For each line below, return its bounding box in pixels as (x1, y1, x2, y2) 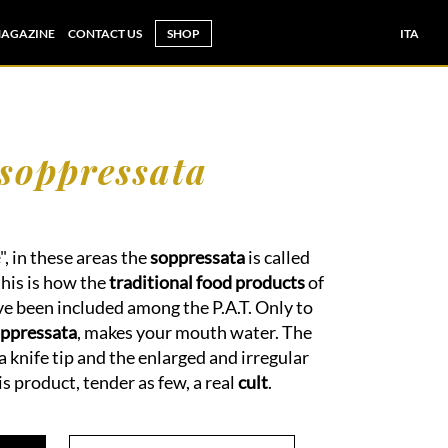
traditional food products (109, 271, 308, 294)
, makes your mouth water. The (77, 321, 312, 344)
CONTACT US (67, 25, 142, 41)
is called (245, 246, 310, 269)
